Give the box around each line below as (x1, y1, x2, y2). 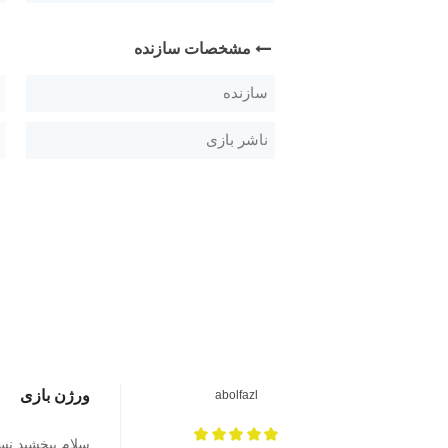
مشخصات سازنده (134, 39, 251, 57)
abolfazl (214, 387, 258, 402)
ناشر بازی (206, 131, 268, 148)
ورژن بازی (20, 386, 90, 404)
